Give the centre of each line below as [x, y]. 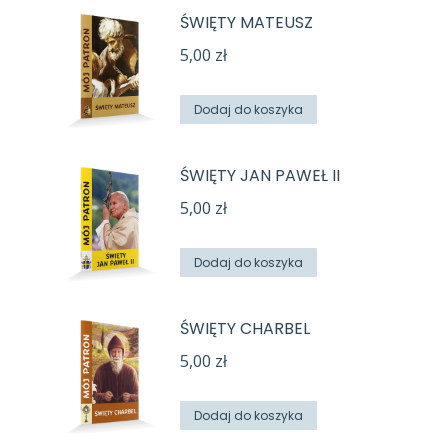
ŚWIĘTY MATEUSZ [246, 22]
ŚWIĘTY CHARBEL [245, 328]
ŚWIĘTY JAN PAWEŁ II [260, 175]
